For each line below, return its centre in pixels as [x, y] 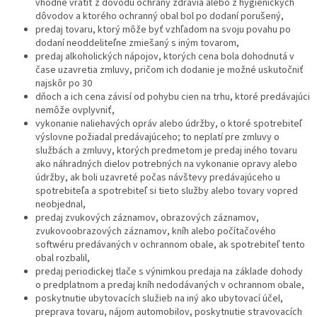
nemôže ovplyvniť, [75, 111]
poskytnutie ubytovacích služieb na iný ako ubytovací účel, [159, 299]
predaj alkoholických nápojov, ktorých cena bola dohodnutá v [165, 57]
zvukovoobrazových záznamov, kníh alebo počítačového [156, 232]
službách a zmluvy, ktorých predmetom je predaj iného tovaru [166, 151]
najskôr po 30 [64, 84]
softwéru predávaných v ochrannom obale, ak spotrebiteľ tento [170, 245]
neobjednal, [60, 205]
